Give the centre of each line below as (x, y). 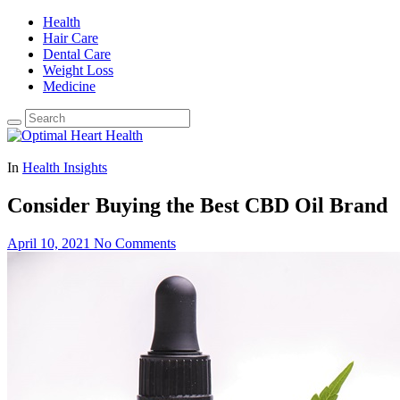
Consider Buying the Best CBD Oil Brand (197, 205)
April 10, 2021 (49, 243)
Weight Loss (78, 70)
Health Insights (65, 167)
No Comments (135, 243)
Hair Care (71, 38)
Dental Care (77, 54)
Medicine (69, 86)
